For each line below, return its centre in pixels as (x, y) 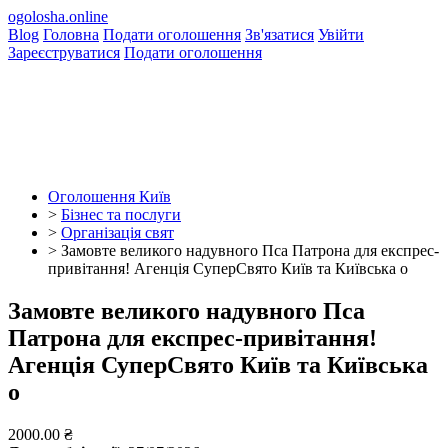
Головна (71, 34)
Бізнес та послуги (121, 214)
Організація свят (117, 232)
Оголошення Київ (109, 196)
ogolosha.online (58, 16)
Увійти (341, 34)
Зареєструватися (64, 52)
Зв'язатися (279, 34)
